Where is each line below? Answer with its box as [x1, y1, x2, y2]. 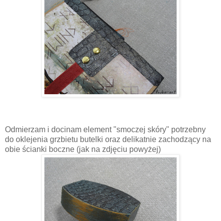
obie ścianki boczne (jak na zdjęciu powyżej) [5, 145, 161, 154]
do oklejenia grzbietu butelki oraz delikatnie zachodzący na [5, 135, 211, 144]
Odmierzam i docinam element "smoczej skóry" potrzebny [5, 125, 206, 134]
